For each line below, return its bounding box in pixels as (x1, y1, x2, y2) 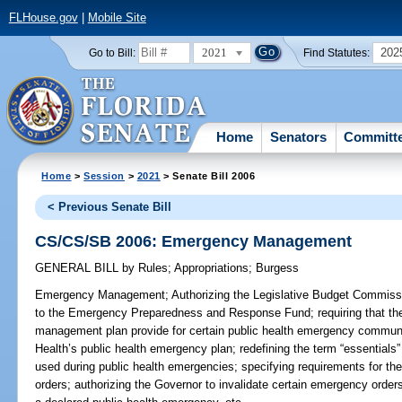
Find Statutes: (303, 47, 371, 58)
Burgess (256, 261, 300, 275)
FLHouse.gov (8, 11, 78, 25)
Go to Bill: (88, 47, 135, 58)
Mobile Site (87, 11, 146, 25)
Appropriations (174, 261, 249, 275)
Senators (270, 128, 328, 144)
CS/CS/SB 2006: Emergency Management (35, 232, 353, 250)
